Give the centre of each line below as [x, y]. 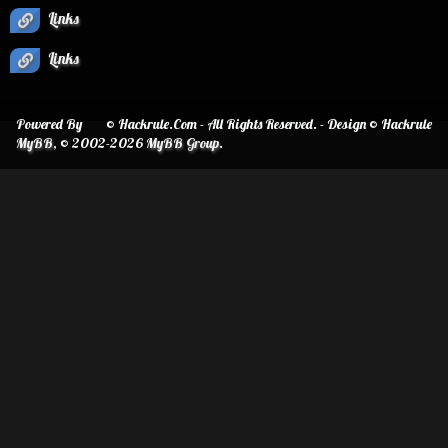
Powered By [49, 124]
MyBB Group [182, 143]
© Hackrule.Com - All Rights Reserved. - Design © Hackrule [269, 124]
